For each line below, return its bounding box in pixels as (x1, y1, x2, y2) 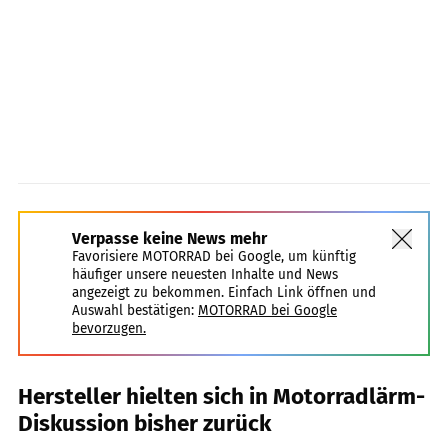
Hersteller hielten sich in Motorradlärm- (18, 382, 425, 410)
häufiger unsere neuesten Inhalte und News (72, 265, 338, 283)
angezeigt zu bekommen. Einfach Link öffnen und (72, 283, 376, 301)
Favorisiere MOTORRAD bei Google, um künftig (72, 247, 356, 265)
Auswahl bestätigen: (72, 301, 194, 319)
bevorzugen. (72, 319, 146, 337)
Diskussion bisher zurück (18, 409, 271, 437)
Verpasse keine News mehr (72, 228, 267, 248)
